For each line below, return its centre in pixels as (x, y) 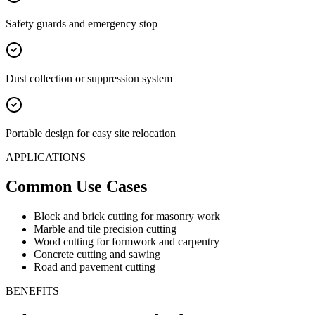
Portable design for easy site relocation (91, 133)
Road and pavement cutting (95, 267)
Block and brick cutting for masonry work (127, 217)
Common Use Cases (76, 187)
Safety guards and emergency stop (82, 23)
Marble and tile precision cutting (105, 229)
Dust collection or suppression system (89, 78)
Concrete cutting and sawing (97, 255)
